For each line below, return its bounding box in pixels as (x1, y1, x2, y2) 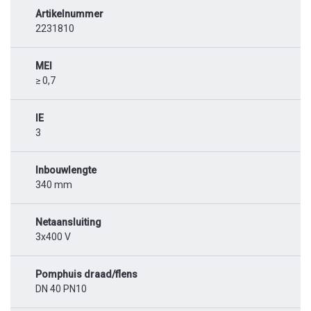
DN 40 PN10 (35, 283, 87, 295)
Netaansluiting (35, 217, 101, 228)
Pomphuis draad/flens (35, 269, 137, 280)
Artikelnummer (35, 8, 103, 20)
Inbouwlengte (35, 165, 96, 176)
